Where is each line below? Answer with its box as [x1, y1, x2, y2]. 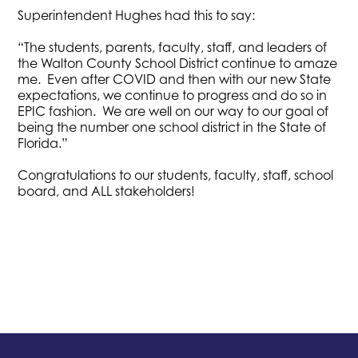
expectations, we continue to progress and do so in [18, 86, 328, 103]
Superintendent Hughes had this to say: [18, 6, 256, 23]
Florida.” [18, 134, 72, 151]
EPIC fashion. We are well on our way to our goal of [18, 102, 329, 119]
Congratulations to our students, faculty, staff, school [18, 166, 334, 183]
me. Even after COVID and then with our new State [18, 70, 332, 87]
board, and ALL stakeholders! [18, 182, 196, 199]
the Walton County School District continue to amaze [18, 54, 338, 71]
